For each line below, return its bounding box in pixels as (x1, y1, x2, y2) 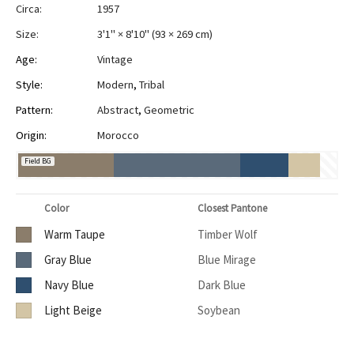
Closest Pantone (198, 201, 267, 216)
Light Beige (44, 303, 102, 318)
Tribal (139, 77, 164, 92)
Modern (97, 77, 134, 92)
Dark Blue (198, 277, 246, 293)
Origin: (16, 128, 47, 143)
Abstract (97, 103, 138, 118)
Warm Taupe (44, 227, 105, 243)
